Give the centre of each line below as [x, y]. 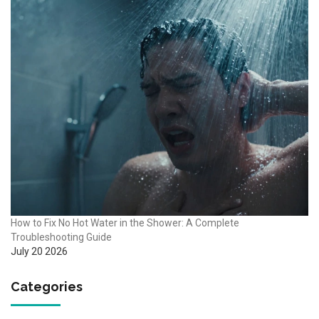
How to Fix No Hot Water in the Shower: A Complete [125, 223]
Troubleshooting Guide [61, 237]
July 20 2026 [39, 251]
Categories [47, 286]
